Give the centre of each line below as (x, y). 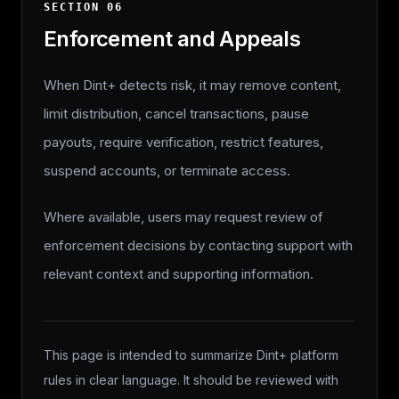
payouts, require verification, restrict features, (183, 142)
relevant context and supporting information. (179, 274)
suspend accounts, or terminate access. (167, 171)
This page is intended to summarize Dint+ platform (191, 355)
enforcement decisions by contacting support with (198, 245)
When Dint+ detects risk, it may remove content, (192, 85)
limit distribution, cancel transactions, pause (176, 114)
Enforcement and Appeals (172, 39)
